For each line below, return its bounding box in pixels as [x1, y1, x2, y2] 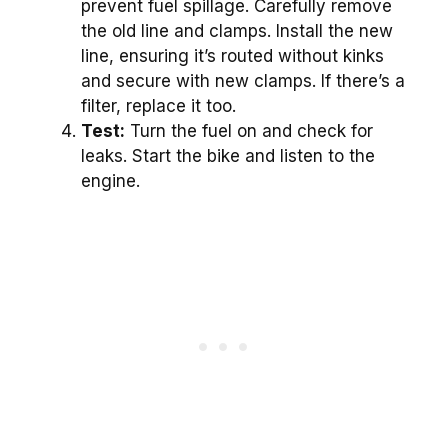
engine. [81, 171, 140, 192]
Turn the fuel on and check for [125, 121, 373, 142]
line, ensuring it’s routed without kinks [81, 46, 384, 67]
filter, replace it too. [81, 96, 236, 117]
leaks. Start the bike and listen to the [81, 146, 375, 167]
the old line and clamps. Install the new [81, 21, 393, 42]
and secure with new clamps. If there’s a [81, 71, 405, 92]
